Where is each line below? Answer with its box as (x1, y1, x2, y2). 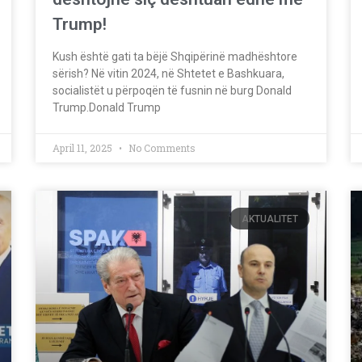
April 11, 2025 (53, 141, 115, 155)
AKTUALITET (241, 213, 298, 225)
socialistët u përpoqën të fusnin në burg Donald (53, 84, 292, 98)
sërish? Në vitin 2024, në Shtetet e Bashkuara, (53, 67, 284, 81)
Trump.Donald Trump (53, 101, 161, 115)
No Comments (126, 141, 196, 155)
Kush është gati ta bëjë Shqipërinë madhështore (53, 50, 297, 64)
